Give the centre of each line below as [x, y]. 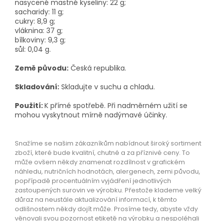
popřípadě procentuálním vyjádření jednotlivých [93, 181]
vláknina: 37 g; [39, 30]
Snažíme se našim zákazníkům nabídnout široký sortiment [108, 143]
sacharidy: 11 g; [39, 12]
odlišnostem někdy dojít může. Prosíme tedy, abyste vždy [106, 209]
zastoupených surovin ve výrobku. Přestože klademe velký [108, 190]
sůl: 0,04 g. [33, 49]
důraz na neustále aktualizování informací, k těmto [96, 199]
